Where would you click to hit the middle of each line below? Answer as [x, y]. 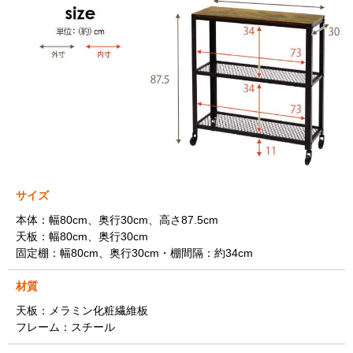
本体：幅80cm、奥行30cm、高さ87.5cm [117, 219]
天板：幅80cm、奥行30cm [82, 236]
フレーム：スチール [65, 327]
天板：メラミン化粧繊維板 [82, 310]
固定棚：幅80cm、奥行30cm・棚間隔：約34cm [134, 253]
